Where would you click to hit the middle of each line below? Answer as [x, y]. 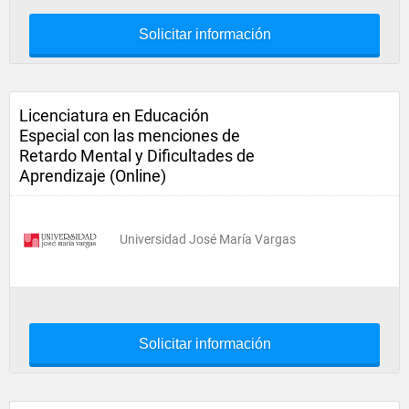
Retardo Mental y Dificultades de [137, 156]
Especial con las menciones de [130, 136]
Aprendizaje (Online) [93, 176]
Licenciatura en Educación [114, 115]
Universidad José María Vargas [208, 239]
